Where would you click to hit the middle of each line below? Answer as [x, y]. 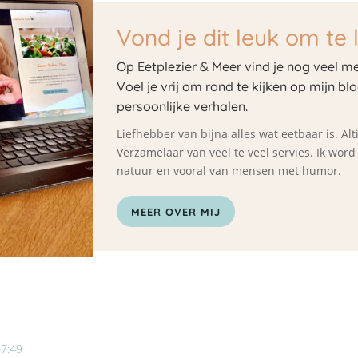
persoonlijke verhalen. [183, 106]
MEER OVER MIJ [176, 211]
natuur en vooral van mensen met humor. [229, 170]
